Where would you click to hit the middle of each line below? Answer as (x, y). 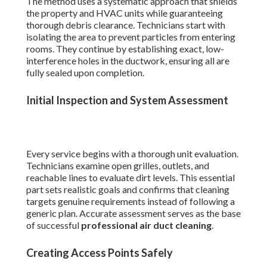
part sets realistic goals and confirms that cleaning (128, 190)
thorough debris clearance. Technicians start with (126, 25)
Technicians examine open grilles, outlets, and (118, 166)
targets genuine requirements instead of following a (131, 201)
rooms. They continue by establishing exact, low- (125, 49)
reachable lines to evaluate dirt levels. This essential (131, 178)
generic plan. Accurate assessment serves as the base (133, 213)
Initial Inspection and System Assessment (127, 100)
